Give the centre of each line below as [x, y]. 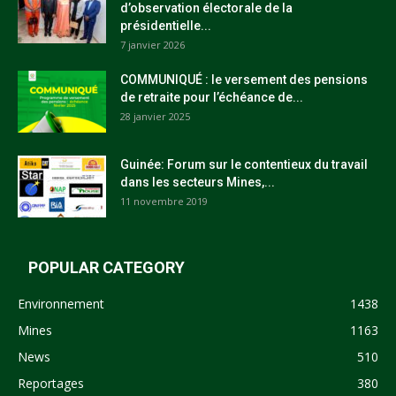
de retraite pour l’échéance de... [212, 97]
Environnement [61, 304]
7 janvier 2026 [152, 45]
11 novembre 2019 [164, 201]
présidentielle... [166, 26]
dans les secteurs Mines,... [198, 182]
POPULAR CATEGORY [107, 267]
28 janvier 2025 [155, 116]
